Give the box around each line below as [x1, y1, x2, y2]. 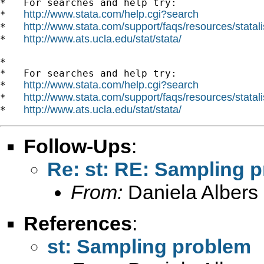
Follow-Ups [24, 134, 131, 157]
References [24, 212, 132, 235]
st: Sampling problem [47, 235, 251, 258]
